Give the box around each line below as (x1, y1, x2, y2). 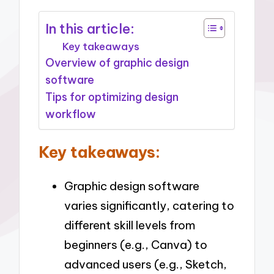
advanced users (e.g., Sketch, (64, 257, 227, 272)
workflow (45, 106, 97, 121)
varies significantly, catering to (64, 198, 234, 213)
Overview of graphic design (45, 55, 190, 70)
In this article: (45, 20, 135, 37)
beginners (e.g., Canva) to (64, 237, 207, 253)
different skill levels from (64, 218, 196, 233)
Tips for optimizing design (45, 89, 179, 104)
